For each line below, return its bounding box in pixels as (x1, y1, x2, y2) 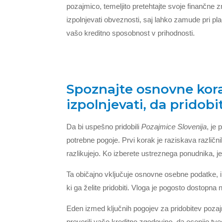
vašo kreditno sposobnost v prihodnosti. (66, 28, 195, 37)
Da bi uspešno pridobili (66, 122, 142, 131)
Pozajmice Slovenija (141, 122, 207, 131)
